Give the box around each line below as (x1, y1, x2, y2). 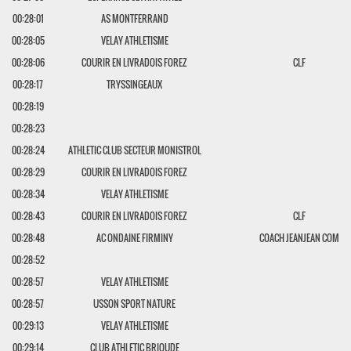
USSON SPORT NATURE (93, 297, 176, 310)
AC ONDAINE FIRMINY (96, 231, 173, 244)
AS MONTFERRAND (100, 12, 168, 25)
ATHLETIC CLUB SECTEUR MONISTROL (67, 143, 201, 157)
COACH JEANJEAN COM (259, 231, 340, 244)
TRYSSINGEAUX (107, 78, 163, 91)
